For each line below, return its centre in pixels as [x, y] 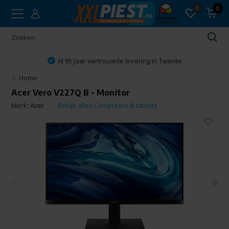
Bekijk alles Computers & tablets [108, 105]
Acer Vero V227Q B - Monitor [71, 93]
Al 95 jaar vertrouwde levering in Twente [120, 61]
